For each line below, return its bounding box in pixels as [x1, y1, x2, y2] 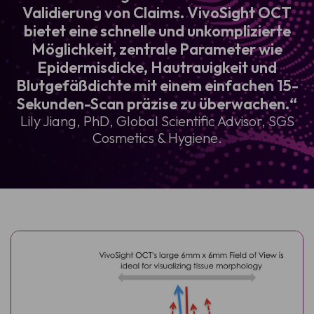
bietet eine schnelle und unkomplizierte [23, 20, 291, 41]
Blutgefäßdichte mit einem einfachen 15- [15, 75, 299, 95]
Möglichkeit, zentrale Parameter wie [32, 39, 282, 59]
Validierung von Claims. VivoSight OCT [22, 2, 292, 22]
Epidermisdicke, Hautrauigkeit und [37, 57, 277, 77]
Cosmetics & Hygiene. [92, 128, 222, 146]
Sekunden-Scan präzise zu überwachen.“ [17, 93, 297, 114]
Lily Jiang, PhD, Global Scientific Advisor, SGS [20, 111, 294, 130]
